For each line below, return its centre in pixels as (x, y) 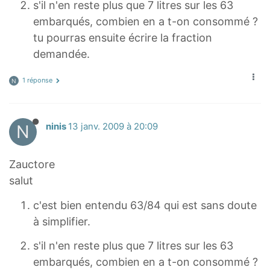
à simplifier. (62, 221)
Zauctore (32, 165)
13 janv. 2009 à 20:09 (113, 127)
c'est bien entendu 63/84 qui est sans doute (145, 205)
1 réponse (37, 80)
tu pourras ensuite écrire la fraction (123, 37)
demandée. (61, 54)
